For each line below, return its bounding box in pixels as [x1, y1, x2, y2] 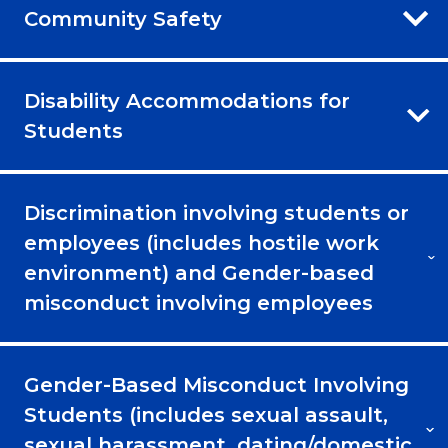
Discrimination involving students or [24, 200, 409, 225]
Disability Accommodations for [24, 88, 350, 113]
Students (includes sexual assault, [24, 402, 388, 427]
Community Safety [24, 6, 222, 31]
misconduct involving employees [24, 290, 373, 315]
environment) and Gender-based [24, 260, 374, 285]
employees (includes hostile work [24, 230, 379, 255]
